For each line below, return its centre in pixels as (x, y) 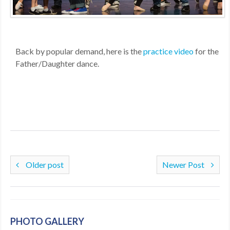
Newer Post (184, 164)
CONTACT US (35, 59)
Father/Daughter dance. (57, 63)
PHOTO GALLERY (47, 221)
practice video (168, 51)
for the (206, 51)
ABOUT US (30, 36)
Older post (44, 164)
